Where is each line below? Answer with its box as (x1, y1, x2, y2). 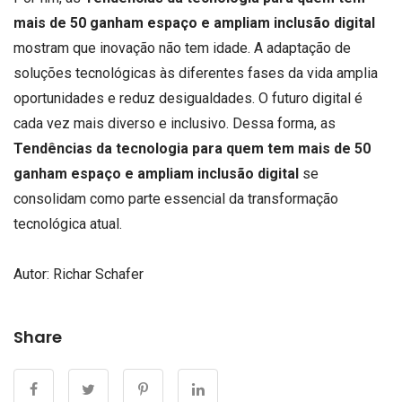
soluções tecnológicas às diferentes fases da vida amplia (13, 65, 378, 83)
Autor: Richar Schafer (13, 265, 144, 283)
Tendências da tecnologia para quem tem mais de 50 (13, 140, 371, 158)
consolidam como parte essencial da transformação (13, 190, 338, 208)
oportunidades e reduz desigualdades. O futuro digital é (13, 90, 363, 108)
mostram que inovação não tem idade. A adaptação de (13, 39, 351, 57)
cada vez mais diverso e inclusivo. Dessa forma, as (13, 115, 336, 133)
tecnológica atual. (13, 215, 122, 233)
